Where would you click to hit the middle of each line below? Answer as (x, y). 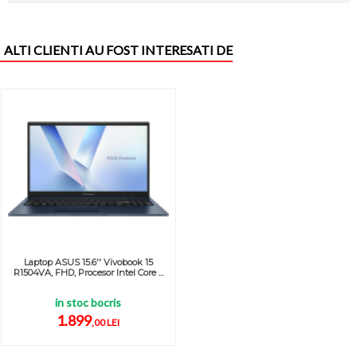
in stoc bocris (88, 303)
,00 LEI (106, 323)
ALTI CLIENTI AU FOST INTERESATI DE (118, 49)
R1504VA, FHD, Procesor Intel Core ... (88, 273)
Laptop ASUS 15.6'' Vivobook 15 (88, 263)
